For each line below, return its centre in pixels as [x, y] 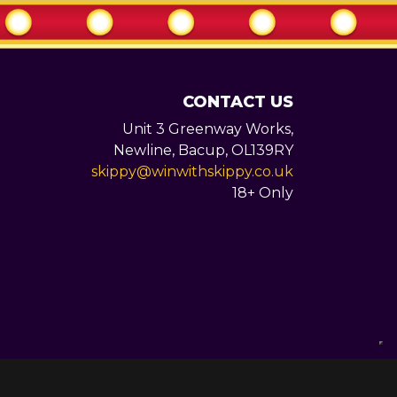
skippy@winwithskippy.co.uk [192, 172]
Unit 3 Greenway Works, [208, 129]
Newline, [146, 151]
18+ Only [263, 193]
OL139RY [262, 151]
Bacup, [205, 151]
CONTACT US [238, 102]
